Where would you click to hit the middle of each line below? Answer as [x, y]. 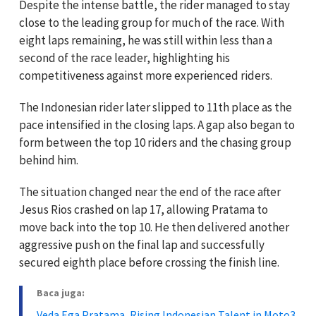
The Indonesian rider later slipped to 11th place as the [156, 108]
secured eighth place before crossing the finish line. [149, 263]
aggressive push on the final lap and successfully [142, 245]
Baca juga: [61, 293]
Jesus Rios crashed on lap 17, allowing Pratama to [144, 210]
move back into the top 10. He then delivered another [154, 227]
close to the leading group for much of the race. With [152, 23]
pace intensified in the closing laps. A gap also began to [157, 125]
